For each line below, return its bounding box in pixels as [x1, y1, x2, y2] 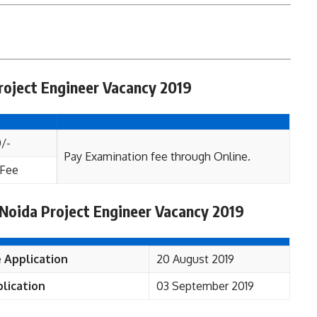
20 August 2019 [156, 252, 234, 266]
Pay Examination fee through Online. [64, 149, 250, 163]
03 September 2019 [156, 279, 254, 293]
